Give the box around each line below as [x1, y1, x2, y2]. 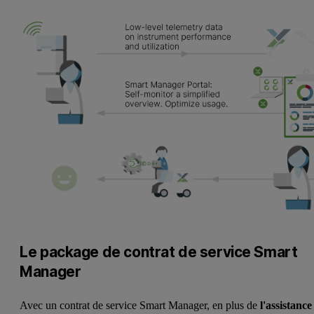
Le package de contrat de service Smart [20, 243, 298, 261]
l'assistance [260, 299, 313, 311]
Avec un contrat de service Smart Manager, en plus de [20, 299, 261, 311]
